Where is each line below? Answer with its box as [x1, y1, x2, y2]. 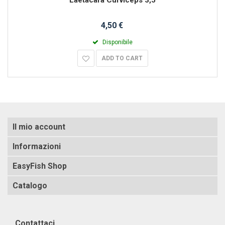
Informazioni [13, 141, 61, 151]
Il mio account [13, 122, 65, 132]
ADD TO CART [101, 54, 143, 62]
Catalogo [13, 180, 47, 190]
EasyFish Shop [13, 161, 67, 171]
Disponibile [102, 38, 133, 46]
